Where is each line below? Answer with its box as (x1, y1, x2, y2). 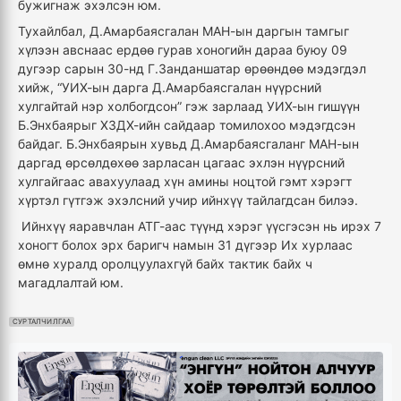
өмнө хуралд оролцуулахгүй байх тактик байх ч (18, 255, 312, 271)
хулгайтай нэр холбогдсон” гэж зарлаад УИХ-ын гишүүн (18, 98, 360, 114)
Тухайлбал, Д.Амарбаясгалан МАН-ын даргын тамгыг (18, 22, 349, 38)
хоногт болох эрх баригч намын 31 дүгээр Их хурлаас (18, 236, 353, 252)
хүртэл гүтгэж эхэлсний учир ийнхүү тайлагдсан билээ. (18, 192, 358, 208)
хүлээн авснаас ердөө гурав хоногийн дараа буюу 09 (18, 41, 347, 57)
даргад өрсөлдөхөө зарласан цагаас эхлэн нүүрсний (18, 154, 345, 170)
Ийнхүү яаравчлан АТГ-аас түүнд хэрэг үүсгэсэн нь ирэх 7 (18, 218, 381, 234)
